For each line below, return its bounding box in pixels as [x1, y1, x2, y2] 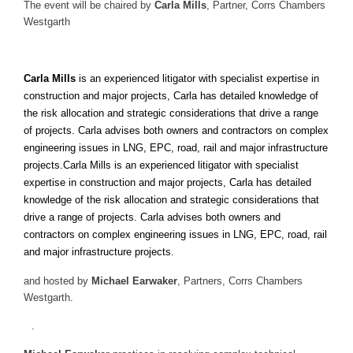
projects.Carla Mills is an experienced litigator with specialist [24, 159, 299, 171]
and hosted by [24, 275, 91, 287]
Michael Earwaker [91, 275, 177, 287]
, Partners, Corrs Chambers [177, 275, 303, 287]
